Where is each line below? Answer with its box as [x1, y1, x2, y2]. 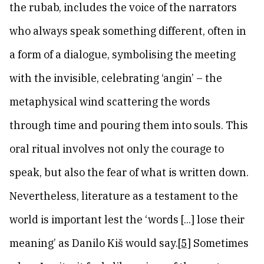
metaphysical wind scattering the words [9, 95, 210, 108]
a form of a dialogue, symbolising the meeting [9, 48, 236, 61]
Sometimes [191, 236, 249, 250]
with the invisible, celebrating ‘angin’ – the [9, 71, 222, 85]
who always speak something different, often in [9, 24, 246, 38]
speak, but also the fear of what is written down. [9, 166, 249, 179]
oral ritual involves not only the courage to [9, 142, 224, 156]
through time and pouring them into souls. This [9, 118, 248, 132]
